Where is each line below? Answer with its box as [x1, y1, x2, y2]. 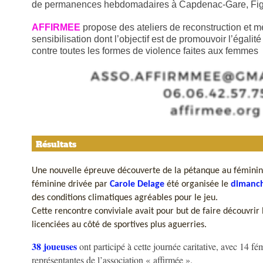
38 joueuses [32, 240, 77, 253]
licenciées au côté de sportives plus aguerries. [32, 220, 207, 230]
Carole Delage [110, 180, 164, 189]
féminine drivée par [32, 180, 110, 189]
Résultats [36, 139, 76, 150]
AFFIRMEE [32, 22, 80, 32]
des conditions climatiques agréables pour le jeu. [32, 193, 218, 203]
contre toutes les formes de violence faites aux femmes [32, 46, 258, 56]
